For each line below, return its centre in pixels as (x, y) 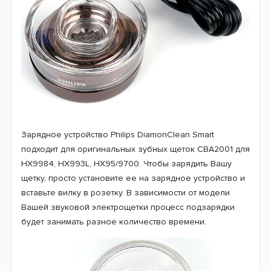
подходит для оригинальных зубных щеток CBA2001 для (135, 149)
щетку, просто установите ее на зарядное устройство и (133, 178)
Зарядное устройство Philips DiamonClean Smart (118, 135)
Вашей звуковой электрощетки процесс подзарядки (128, 207)
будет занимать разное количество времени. (115, 222)
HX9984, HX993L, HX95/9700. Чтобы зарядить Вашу (126, 164)
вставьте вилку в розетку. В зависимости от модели (126, 193)
